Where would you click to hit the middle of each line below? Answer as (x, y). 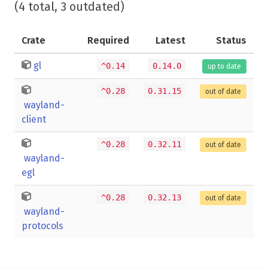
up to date (224, 66)
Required (108, 40)
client (34, 119)
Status (231, 40)
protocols (42, 226)
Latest (170, 40)
